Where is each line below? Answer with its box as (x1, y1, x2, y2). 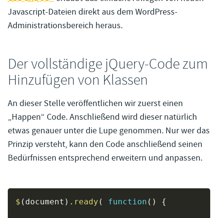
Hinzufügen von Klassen (8, 71, 148, 90)
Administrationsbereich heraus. (8, 20, 123, 32)
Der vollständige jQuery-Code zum (8, 55, 208, 73)
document (25, 197, 64, 207)
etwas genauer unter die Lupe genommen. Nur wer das (8, 125, 210, 137)
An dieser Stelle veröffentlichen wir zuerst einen (8, 98, 183, 109)
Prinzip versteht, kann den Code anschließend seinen (8, 139, 202, 150)
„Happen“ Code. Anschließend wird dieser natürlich (8, 111, 197, 123)
